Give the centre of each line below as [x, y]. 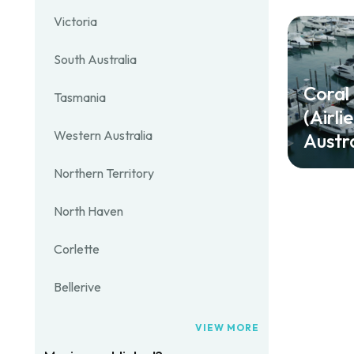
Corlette [77, 249]
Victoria [75, 21]
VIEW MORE [227, 328]
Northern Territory [104, 173]
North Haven [88, 211]
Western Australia [103, 135]
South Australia [95, 59]
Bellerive [77, 287]
